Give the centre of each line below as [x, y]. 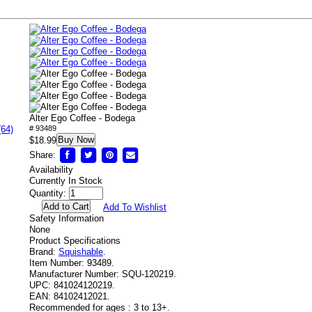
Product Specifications [75, 241]
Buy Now [76, 140]
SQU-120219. [149, 274]
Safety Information [67, 218]
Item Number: [57, 263]
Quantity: [48, 193]
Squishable [81, 252]
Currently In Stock [66, 181]
